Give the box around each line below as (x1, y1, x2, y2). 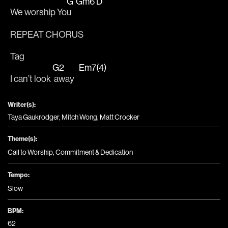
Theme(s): (8, 134, 37, 142)
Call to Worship (8, 147, 53, 157)
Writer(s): (8, 100, 36, 108)
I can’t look (10, 72, 52, 84)
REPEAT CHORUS (10, 28, 83, 40)
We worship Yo (10, 6, 67, 18)
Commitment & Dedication (55, 147, 133, 157)
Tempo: (8, 170, 30, 179)
